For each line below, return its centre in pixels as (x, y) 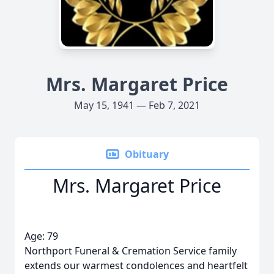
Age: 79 (41, 236)
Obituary (147, 154)
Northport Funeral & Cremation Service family (131, 251)
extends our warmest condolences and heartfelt (136, 265)
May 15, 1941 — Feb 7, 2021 (137, 105)
